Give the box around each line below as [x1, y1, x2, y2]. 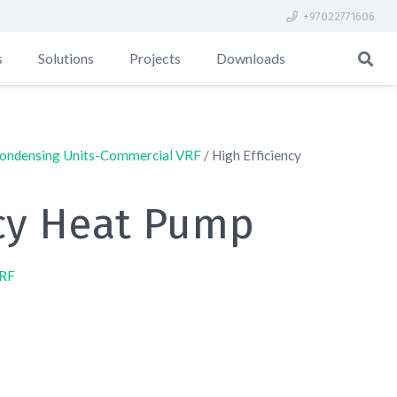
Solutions [37, 50, 94, 66]
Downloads [215, 50, 285, 66]
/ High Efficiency [200, 147, 301, 163]
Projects [128, 50, 181, 66]
